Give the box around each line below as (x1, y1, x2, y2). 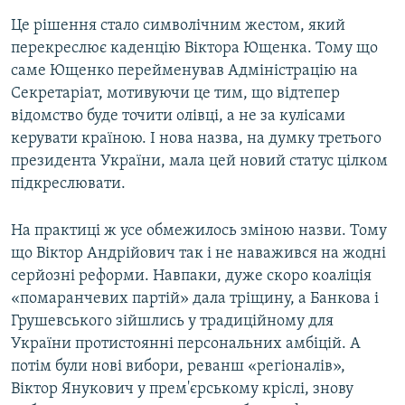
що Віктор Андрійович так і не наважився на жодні (11, 245, 386, 263)
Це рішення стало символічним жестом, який (11, 17, 345, 35)
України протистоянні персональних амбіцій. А (11, 335, 361, 353)
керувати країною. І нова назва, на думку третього (11, 130, 381, 148)
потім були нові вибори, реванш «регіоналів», (11, 358, 345, 376)
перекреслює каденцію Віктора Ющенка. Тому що (11, 40, 378, 58)
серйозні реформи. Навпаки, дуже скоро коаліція (11, 268, 372, 286)
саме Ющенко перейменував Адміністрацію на (11, 62, 358, 80)
